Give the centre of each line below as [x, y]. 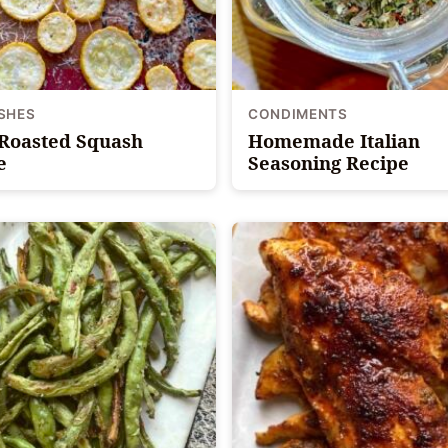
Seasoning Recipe [328, 162]
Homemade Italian [334, 140]
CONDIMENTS [298, 113]
